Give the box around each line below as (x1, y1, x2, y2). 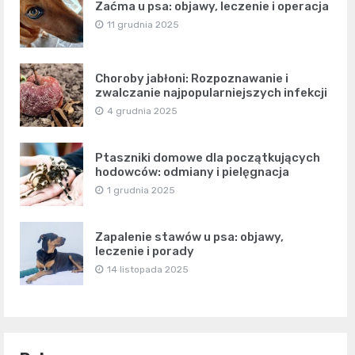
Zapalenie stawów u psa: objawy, (95, 230, 284, 245)
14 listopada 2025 (107, 264, 189, 276)
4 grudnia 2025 (107, 105, 177, 117)
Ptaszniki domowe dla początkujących (95, 151, 320, 166)
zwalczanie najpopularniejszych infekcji (95, 86, 327, 101)
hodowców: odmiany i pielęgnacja (95, 165, 289, 180)
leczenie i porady (95, 244, 194, 259)
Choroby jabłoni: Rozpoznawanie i (95, 71, 288, 86)
